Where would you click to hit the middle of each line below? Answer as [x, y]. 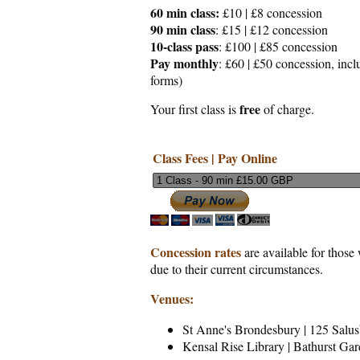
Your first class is [195, 109]
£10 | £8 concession [272, 13]
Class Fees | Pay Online [215, 158]
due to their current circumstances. [241, 269]
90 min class [183, 30]
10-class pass [184, 47]
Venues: [172, 299]
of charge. [287, 109]
